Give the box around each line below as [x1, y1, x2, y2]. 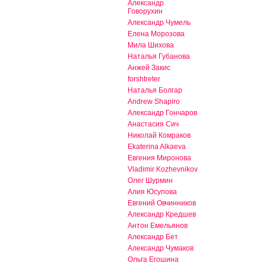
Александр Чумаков [128, 244, 194, 253]
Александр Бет [128, 233, 178, 242]
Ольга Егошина [128, 255, 179, 264]
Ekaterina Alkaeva [128, 142, 186, 151]
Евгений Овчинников [128, 199, 196, 208]
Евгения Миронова [128, 154, 191, 163]
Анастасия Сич [128, 120, 179, 129]
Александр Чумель [128, 18, 191, 27]
